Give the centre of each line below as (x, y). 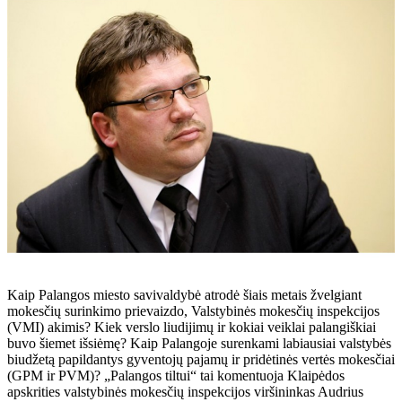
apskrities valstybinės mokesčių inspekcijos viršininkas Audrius (185, 391)
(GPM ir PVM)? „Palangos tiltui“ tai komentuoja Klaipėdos (176, 375)
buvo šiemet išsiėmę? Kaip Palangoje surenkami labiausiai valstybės (199, 343)
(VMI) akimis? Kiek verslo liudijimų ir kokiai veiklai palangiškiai (192, 327)
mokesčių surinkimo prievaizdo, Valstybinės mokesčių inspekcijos (193, 310)
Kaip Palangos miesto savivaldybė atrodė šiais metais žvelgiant (184, 294)
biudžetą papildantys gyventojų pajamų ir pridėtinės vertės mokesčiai (201, 359)
